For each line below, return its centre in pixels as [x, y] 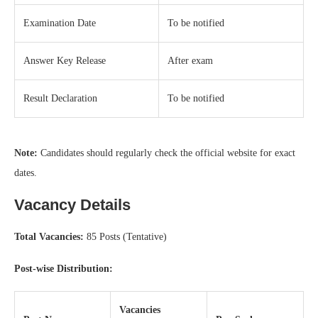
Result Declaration [60, 98]
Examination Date [60, 23]
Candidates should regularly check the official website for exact [166, 153]
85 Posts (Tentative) [125, 236]
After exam [190, 60]
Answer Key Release [65, 60]
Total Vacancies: [49, 236]
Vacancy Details [72, 204]
